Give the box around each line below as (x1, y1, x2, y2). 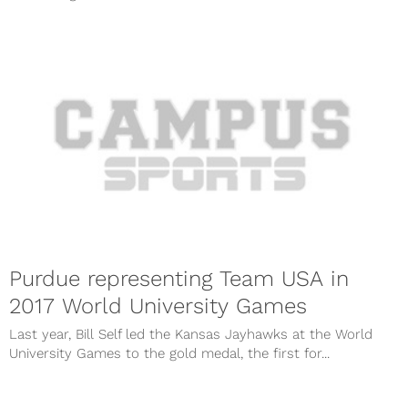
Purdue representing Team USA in (9, 266, 349, 292)
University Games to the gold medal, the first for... (9, 345, 330, 362)
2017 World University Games (9, 293, 307, 320)
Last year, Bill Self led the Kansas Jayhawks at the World (9, 326, 372, 343)
